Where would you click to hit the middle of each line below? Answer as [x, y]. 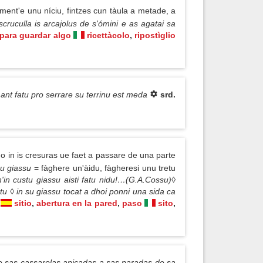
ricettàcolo [108, 35]
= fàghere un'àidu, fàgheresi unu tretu [104, 168]
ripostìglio [155, 35]
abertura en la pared [77, 203]
